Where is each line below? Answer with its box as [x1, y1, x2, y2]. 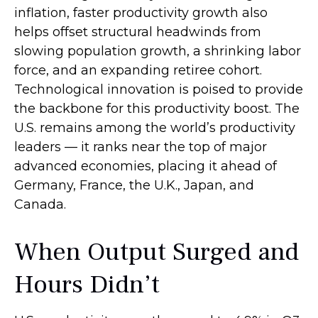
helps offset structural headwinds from [14, 24, 261, 40]
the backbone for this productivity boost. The [14, 101, 300, 116]
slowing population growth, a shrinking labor [14, 43, 301, 59]
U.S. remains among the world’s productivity [14, 120, 295, 136]
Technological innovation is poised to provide [14, 82, 303, 97]
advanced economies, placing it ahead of [14, 158, 277, 174]
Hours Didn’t [14, 268, 160, 301]
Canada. [14, 197, 66, 212]
